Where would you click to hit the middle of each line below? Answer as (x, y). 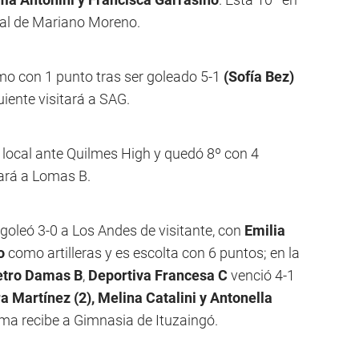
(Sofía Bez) (259, 77)
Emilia (265, 230)
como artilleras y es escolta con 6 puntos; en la (152, 253)
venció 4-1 (261, 275)
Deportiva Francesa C (158, 275)
